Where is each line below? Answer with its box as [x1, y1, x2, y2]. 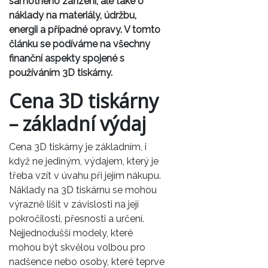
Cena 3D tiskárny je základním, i [9, 141, 147, 153]
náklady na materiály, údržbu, [9, 9, 136, 21]
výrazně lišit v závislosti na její [9, 198, 139, 210]
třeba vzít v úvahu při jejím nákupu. [9, 169, 161, 181]
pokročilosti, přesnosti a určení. [9, 212, 144, 224]
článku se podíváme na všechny [9, 38, 150, 50]
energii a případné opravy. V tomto [9, 23, 160, 35]
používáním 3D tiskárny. [9, 66, 112, 78]
